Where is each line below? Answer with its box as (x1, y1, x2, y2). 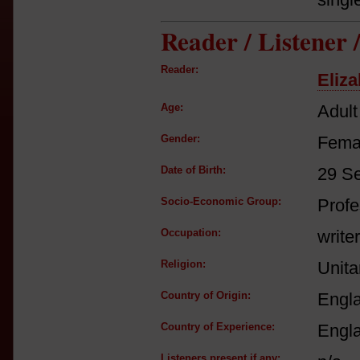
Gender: (161, 133, 200, 145)
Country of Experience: (161, 321, 275, 333)
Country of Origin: (161, 289, 251, 301)
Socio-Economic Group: (161, 195, 281, 207)
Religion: (161, 258, 206, 270)
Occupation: (161, 227, 221, 239)
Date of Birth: (161, 164, 226, 176)
